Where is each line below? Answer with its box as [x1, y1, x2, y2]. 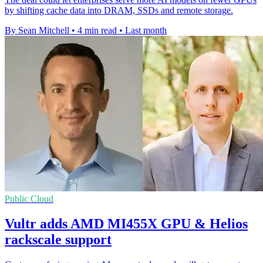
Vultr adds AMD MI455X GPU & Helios [5, 215, 248, 231]
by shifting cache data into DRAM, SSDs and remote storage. [5, 5, 233, 16]
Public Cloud [5, 194, 53, 204]
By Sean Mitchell [5, 25, 69, 36]
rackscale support [5, 231, 112, 247]
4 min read [77, 25, 117, 36]
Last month [125, 25, 167, 36]
